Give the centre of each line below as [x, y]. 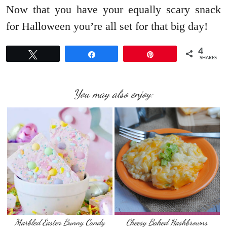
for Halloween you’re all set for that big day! [107, 26]
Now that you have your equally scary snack [113, 10]
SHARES [209, 58]
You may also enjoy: [113, 94]
